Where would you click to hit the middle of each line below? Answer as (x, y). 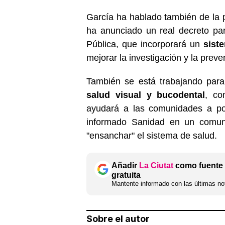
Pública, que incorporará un (145, 44)
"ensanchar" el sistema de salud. (152, 135)
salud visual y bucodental (146, 95)
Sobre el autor (118, 218)
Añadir (125, 165)
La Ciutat (156, 165)
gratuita (126, 175)
